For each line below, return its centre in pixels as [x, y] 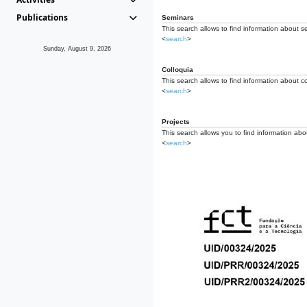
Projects [176, 122]
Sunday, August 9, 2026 [77, 49]
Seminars [178, 17]
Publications [42, 17]
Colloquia [177, 70]
